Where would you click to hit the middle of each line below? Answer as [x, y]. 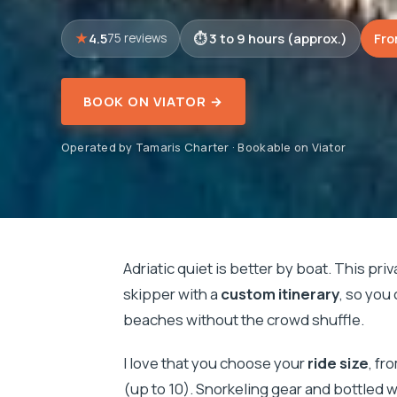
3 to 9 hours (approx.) [278, 38]
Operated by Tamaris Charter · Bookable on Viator [203, 148]
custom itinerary [280, 294]
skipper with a [171, 294]
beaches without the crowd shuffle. [243, 320]
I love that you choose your [215, 363]
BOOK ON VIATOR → [153, 101]
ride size [338, 363]
